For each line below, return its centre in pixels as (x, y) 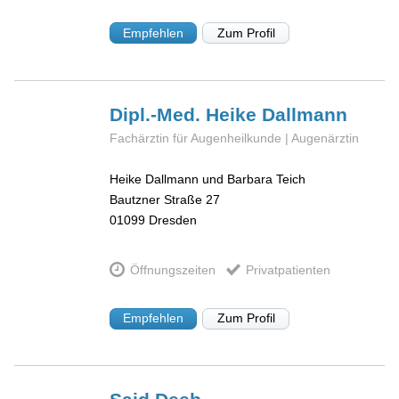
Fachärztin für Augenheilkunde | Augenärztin (235, 138)
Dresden (173, 220)
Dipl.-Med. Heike (186, 114)
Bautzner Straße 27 (165, 200)
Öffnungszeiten (172, 269)
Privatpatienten (288, 269)
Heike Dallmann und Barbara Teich (208, 179)
